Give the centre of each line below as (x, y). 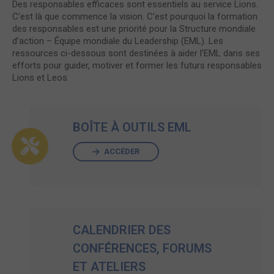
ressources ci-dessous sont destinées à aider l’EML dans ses (136, 54)
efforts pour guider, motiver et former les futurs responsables (137, 66)
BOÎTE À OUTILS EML (132, 128)
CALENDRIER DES (122, 230)
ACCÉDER (121, 152)
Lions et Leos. (41, 78)
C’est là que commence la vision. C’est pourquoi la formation (135, 17)
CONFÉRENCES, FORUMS (142, 249)
